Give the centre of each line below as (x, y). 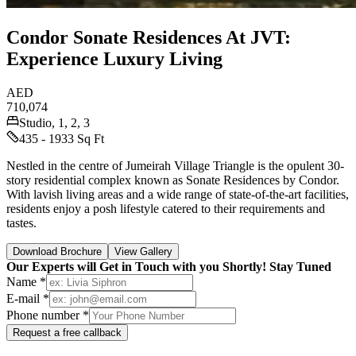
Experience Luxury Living (114, 58)
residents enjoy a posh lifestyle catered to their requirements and (166, 208)
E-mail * (28, 298)
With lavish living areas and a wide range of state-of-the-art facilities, (178, 194)
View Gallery (143, 251)
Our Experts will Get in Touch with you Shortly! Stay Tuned (169, 266)
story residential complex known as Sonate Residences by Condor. (173, 180)
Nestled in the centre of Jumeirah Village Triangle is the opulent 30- (175, 165)
